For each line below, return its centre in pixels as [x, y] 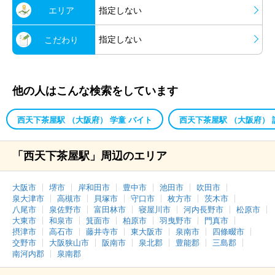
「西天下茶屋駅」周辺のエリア [90, 156]
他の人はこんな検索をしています [95, 91]
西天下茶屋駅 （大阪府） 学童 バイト [85, 120]
